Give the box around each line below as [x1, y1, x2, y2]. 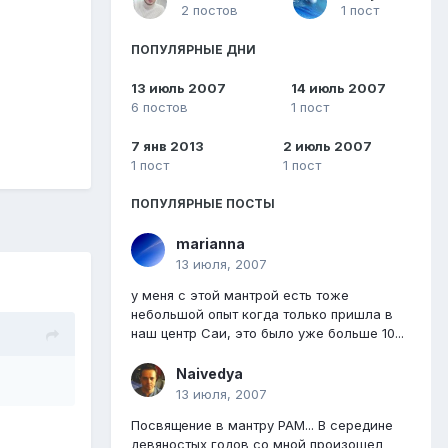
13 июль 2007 [131, 80, 226, 97]
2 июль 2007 [283, 138, 372, 155]
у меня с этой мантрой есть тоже [131, 287, 349, 304]
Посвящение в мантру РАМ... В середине [131, 417, 393, 434]
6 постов [131, 99, 188, 116]
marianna [176, 235, 245, 253]
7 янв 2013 [131, 138, 204, 155]
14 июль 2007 [291, 80, 386, 97]
